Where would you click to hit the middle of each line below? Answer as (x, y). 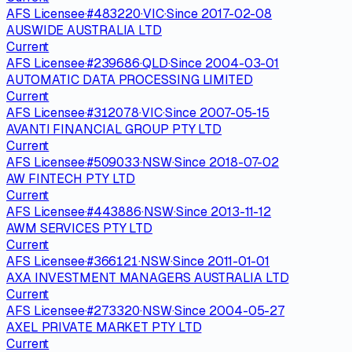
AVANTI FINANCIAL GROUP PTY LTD (114, 129)
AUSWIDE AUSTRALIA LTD (84, 30)
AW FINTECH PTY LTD (71, 178)
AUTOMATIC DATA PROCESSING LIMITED (130, 79)
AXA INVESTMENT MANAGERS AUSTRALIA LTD (148, 277)
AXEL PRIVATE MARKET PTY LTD (104, 327)
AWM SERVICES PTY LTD (80, 228)
